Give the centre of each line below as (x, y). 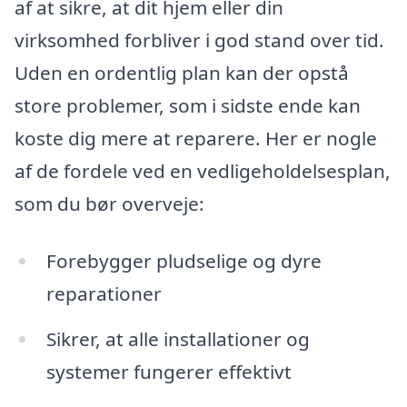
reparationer (104, 294)
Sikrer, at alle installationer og (178, 339)
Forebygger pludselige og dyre (184, 261)
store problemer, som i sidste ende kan (188, 105)
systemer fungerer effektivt (169, 372)
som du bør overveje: (109, 203)
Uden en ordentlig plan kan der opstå (182, 72)
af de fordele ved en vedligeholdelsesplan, (203, 170)
